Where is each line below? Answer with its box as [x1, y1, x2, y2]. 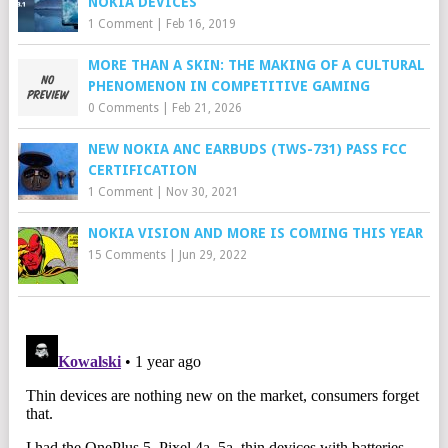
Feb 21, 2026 [171, 100, 242, 115]
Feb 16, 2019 [165, 16, 236, 31]
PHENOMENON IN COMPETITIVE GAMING [87, 77, 370, 94]
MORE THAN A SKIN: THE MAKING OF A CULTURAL [87, 56, 425, 73]
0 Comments [87, 100, 159, 115]
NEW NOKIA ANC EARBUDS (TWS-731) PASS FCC [87, 140, 407, 157]
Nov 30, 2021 [165, 184, 239, 199]
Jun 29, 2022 [178, 247, 247, 262]
